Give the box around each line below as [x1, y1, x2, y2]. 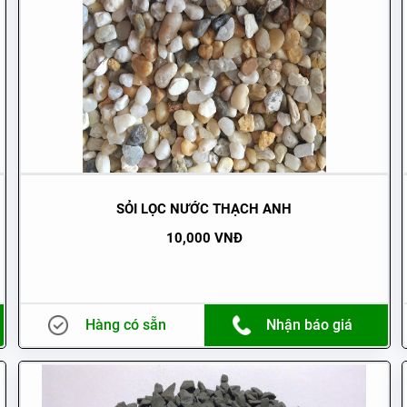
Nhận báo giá [266, 316, 353, 334]
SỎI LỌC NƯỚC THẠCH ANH [116, 201, 293, 218]
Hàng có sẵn [85, 316, 167, 334]
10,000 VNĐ [165, 230, 243, 247]
